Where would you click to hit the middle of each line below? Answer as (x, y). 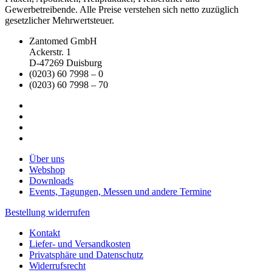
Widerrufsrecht (57, 265)
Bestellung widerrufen (47, 212)
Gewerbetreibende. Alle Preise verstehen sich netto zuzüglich (122, 9)
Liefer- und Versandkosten (80, 243)
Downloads (51, 180)
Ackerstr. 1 (50, 52)
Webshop (47, 169)
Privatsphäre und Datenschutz (86, 254)
